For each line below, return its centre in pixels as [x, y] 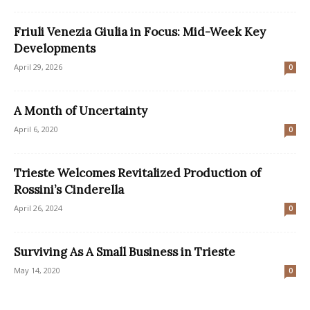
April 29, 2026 [38, 66]
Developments [55, 48]
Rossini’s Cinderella [69, 189]
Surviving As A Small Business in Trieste [125, 252]
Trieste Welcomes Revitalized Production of [137, 173]
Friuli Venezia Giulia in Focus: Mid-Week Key [140, 31]
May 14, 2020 [37, 270]
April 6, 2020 [36, 129]
